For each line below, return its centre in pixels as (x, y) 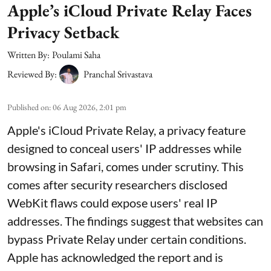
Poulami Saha (76, 55)
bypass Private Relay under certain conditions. (127, 239)
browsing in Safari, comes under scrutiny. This (126, 167)
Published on (28, 107)
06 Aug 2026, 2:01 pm (90, 107)
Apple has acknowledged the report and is (115, 257)
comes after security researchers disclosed (117, 185)
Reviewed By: (32, 74)
